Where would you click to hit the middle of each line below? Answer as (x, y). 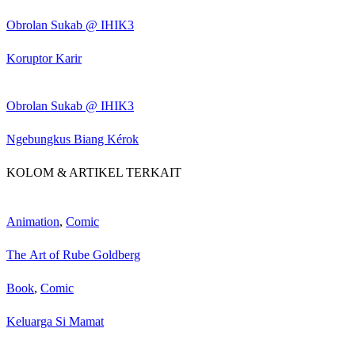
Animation (33, 222)
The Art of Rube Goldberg (73, 255)
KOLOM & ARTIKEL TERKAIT (94, 172)
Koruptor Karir (44, 58)
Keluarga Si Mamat (55, 321)
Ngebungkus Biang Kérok (73, 139)
